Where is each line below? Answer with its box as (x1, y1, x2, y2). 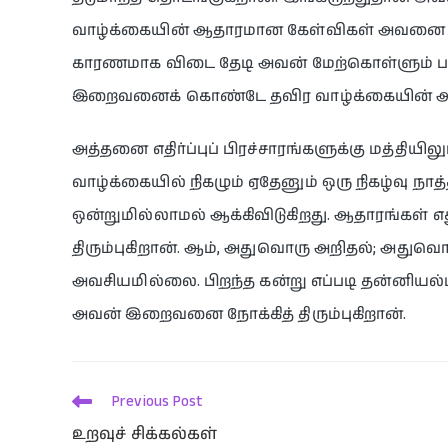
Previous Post (112, 390, 203, 412)
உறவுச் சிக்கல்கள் (72, 422, 218, 446)
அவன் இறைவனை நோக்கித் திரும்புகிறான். (72, 303, 407, 325)
